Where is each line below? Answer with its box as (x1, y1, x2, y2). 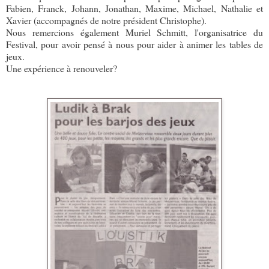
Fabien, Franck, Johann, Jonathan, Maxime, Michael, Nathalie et (6, 2, 263, 15)
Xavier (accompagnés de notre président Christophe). (6, 14, 207, 27)
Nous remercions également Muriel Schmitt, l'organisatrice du (6, 26, 263, 39)
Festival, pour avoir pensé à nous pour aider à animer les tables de (6, 38, 263, 51)
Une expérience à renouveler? (6, 62, 117, 75)
